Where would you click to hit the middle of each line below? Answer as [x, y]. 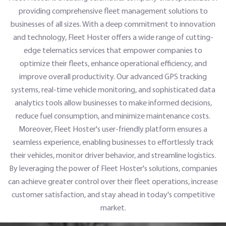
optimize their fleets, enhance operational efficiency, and [113, 63]
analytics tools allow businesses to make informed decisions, [113, 103]
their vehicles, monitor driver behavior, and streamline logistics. [113, 155]
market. [113, 208]
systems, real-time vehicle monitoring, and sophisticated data [113, 90]
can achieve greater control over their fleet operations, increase [113, 181]
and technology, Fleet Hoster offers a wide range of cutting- [113, 37]
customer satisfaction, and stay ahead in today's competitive [113, 194]
